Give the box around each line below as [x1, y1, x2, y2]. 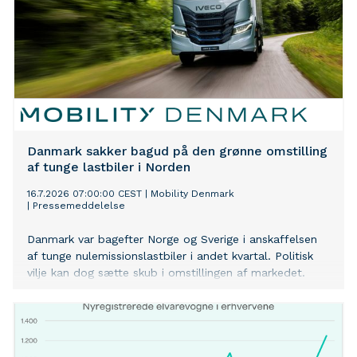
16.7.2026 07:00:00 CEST [27, 188, 142, 200]
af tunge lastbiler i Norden [27, 159, 190, 175]
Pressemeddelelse [33, 200, 125, 212]
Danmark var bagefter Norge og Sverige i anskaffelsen [27, 233, 317, 246]
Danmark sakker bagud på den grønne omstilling [27, 143, 328, 159]
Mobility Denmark [151, 188, 234, 200]
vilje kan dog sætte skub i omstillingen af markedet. [27, 266, 305, 280]
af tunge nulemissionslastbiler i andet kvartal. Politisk [27, 249, 313, 263]
